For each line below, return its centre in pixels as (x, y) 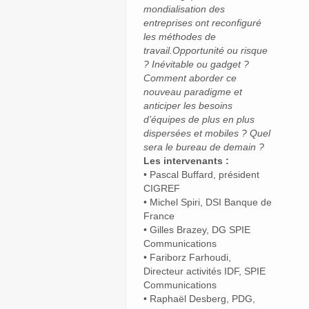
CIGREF (162, 188)
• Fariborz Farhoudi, (187, 257)
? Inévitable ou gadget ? (196, 64)
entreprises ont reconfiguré (202, 22)
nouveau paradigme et (193, 91)
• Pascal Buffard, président (201, 174)
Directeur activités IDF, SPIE (205, 271)
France (159, 216)
